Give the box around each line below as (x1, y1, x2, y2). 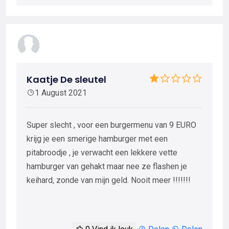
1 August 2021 (35, 87, 87, 98)
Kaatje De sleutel (27, 73, 106, 86)
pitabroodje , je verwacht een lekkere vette (27, 147, 177, 157)
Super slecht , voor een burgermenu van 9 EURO (27, 120, 196, 130)
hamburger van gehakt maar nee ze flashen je (27, 161, 187, 171)
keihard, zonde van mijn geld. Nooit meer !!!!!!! (27, 175, 191, 185)
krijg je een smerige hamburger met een (27, 133, 168, 144)
